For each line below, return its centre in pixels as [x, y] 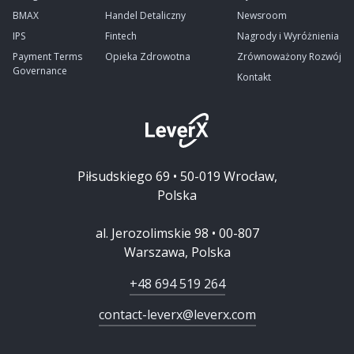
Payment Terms [47, 56]
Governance [40, 71]
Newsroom [262, 15]
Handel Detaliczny [145, 15]
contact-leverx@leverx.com [177, 314]
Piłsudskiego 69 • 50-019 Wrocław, [177, 176]
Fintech [121, 36]
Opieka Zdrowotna [147, 56]
